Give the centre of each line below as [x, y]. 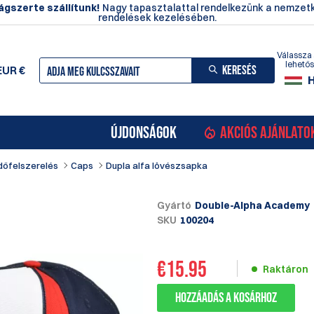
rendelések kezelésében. [157, 17]
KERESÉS [239, 70]
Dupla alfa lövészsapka [157, 165]
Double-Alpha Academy [252, 206]
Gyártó [174, 206]
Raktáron [285, 269]
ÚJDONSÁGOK [144, 133]
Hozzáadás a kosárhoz [226, 298]
